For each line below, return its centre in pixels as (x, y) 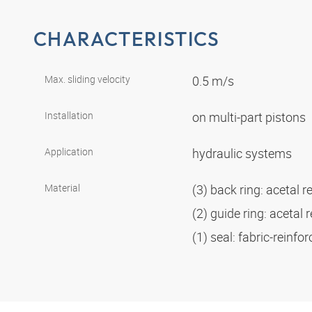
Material (62, 187)
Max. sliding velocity (87, 79)
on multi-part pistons (250, 117)
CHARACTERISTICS (127, 39)
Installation (69, 115)
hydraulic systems (243, 153)
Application (69, 151)
